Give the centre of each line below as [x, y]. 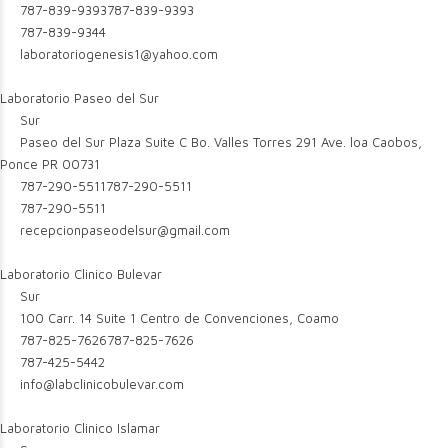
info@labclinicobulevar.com [102, 384]
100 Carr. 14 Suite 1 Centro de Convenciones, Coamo [178, 318]
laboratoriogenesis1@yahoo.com [119, 54]
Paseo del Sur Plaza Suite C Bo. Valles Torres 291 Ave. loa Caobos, [219, 142]
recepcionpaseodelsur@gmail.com [125, 230]
